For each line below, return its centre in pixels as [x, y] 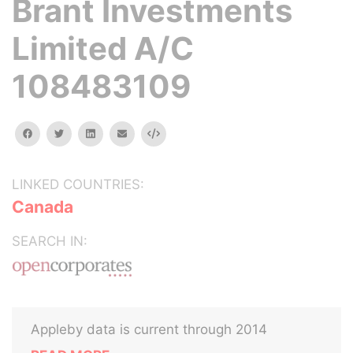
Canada [43, 207]
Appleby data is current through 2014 [149, 329]
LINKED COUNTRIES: [78, 184]
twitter [79, 133]
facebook [54, 133]
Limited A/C [103, 48]
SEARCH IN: [50, 241]
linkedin [112, 133]
